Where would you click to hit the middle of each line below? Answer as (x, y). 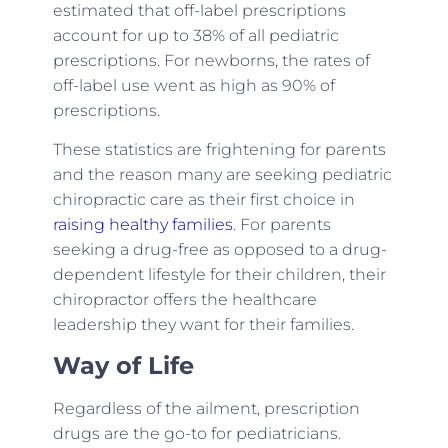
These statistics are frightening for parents (219, 150)
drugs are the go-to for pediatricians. (196, 433)
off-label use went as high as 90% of (193, 86)
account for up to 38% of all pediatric (195, 36)
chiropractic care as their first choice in (203, 200)
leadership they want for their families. (203, 325)
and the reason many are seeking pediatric (222, 175)
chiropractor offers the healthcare (184, 300)
